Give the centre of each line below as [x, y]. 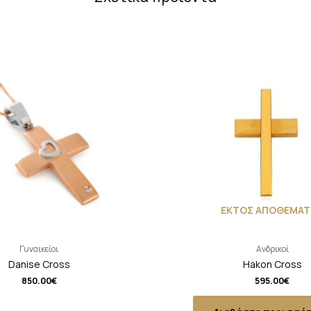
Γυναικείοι [39, 249]
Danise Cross [39, 264]
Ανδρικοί [272, 249]
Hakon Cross [272, 264]
